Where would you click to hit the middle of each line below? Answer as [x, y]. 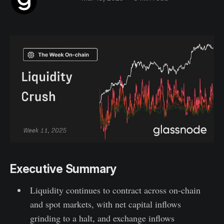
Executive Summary [63, 169]
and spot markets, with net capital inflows [105, 204]
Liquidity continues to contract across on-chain [115, 190]
